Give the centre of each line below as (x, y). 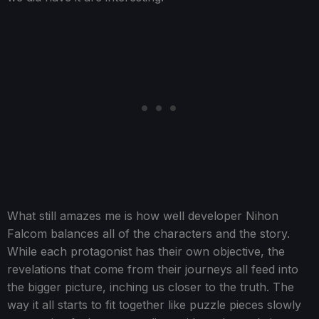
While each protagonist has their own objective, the (146, 252)
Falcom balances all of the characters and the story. (148, 234)
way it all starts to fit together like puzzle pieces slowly (154, 305)
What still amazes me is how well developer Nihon (143, 216)
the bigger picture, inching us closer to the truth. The (151, 287)
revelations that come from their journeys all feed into (153, 270)
